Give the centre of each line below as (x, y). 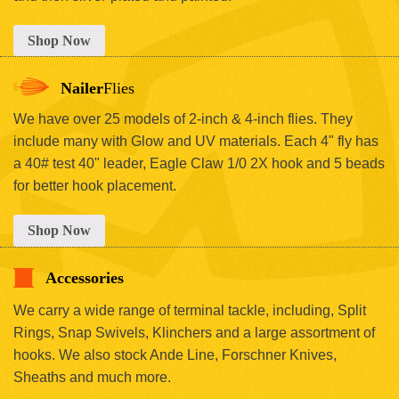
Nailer (81, 88)
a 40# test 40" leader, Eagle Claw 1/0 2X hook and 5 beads (199, 164)
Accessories (84, 278)
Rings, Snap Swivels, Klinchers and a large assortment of (194, 332)
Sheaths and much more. (92, 377)
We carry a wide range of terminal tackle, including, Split (190, 310)
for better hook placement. (95, 186)
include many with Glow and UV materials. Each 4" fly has (196, 142)
